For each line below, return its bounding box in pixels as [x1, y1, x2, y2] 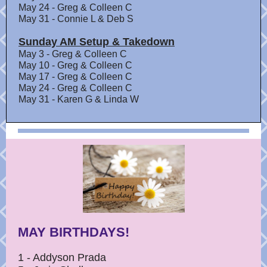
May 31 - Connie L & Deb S [18, 14, 133, 24]
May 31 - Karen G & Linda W [18, 94, 139, 104]
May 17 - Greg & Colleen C [18, 72, 132, 82]
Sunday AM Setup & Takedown [18, 36, 175, 48]
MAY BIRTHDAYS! [18, 225, 129, 240]
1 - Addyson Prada [18, 252, 106, 263]
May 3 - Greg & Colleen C [18, 49, 127, 59]
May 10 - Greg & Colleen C [18, 60, 132, 70]
